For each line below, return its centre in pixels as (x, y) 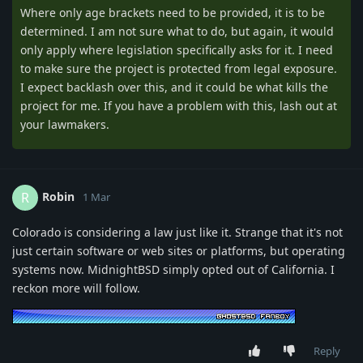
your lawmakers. (65, 124)
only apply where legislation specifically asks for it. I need (177, 49)
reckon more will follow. (76, 288)
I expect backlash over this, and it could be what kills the (174, 87)
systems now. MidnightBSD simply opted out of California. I (173, 269)
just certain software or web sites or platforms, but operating (179, 250)
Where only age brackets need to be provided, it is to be (173, 12)
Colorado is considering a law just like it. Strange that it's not (177, 232)
